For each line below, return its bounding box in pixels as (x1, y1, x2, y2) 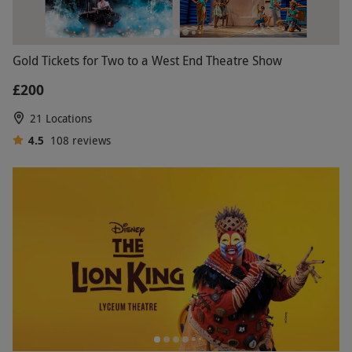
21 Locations (30, 111, 92, 126)
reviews (71, 133, 111, 148)
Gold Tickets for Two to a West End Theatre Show (13, 52, 282, 70)
